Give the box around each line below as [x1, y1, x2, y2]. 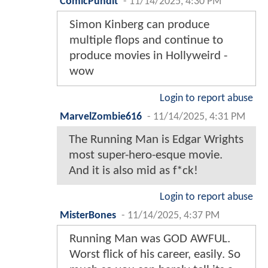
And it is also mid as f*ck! [69, 164, 198, 177]
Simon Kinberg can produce [69, 18, 209, 31]
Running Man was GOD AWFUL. [69, 232, 230, 245]
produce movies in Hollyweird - [69, 49, 227, 62]
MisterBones [60, 210, 116, 221]
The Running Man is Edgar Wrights [69, 133, 243, 146]
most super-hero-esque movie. [69, 148, 223, 162]
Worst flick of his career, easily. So [69, 248, 240, 261]
